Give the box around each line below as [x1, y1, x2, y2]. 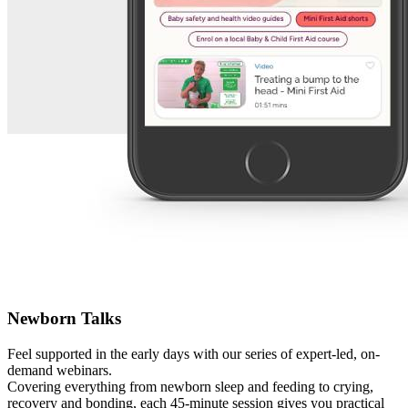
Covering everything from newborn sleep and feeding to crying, [7, 379, 373, 395]
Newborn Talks [7, 309, 121, 329]
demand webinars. [7, 362, 112, 379]
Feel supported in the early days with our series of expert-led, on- [7, 346, 380, 362]
